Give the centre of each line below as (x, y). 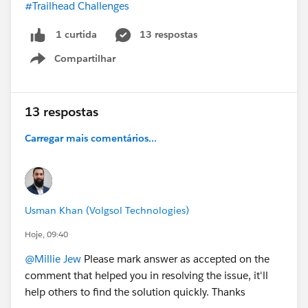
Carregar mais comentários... (91, 138)
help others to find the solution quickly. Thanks (136, 291)
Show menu (88, 66)
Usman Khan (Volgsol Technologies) (107, 210)
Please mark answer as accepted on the (175, 258)
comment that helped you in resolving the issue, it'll (146, 275)
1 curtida (76, 35)
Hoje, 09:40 (46, 234)
